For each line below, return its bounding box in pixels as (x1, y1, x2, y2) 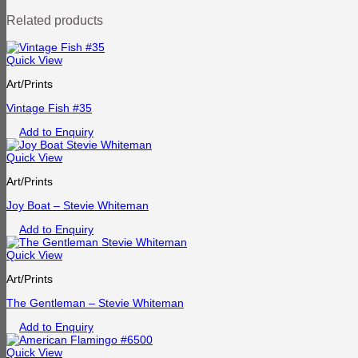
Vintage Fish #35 (6, 101, 92, 114)
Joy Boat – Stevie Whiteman (6, 199, 149, 212)
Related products (6, 12, 103, 27)
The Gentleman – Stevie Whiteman (6, 296, 184, 309)
